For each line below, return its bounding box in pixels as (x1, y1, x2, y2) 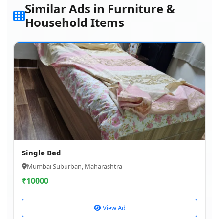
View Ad (101, 203, 126, 212)
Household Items (25, 14, 124, 30)
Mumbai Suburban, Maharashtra (27, 162, 122, 171)
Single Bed (22, 148, 61, 157)
